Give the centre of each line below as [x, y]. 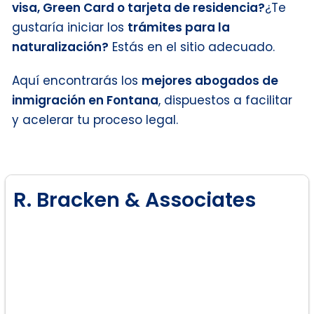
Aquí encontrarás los [77, 80]
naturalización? [60, 47]
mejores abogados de [210, 80]
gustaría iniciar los [70, 27]
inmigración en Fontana [85, 100]
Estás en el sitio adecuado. [192, 47]
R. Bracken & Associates [135, 199]
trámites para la [179, 27]
